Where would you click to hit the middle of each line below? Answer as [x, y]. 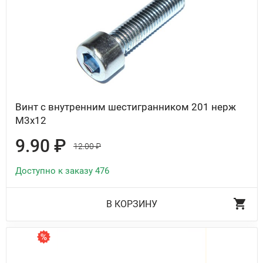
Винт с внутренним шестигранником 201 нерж [126, 107]
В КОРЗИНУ [132, 204]
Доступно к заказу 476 [62, 171]
